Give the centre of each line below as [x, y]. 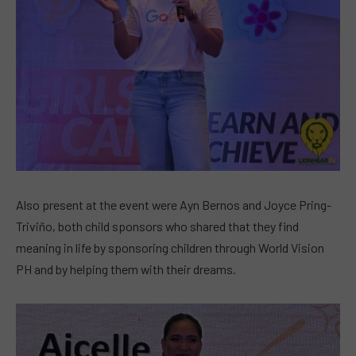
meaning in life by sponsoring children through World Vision [170, 248]
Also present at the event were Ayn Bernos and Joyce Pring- [174, 205]
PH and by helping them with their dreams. [126, 269]
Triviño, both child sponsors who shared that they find [157, 226]
